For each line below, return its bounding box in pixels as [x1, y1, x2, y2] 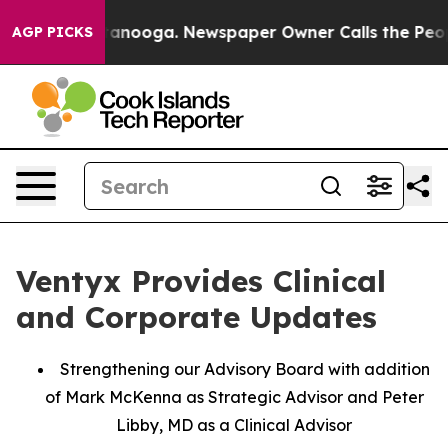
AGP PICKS [12, 23, 93, 41]
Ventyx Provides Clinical [16, 262, 386, 300]
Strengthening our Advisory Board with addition [60, 359, 430, 379]
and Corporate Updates [16, 298, 377, 336]
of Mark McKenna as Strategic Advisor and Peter [44, 387, 424, 407]
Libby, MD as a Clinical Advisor [116, 415, 352, 435]
